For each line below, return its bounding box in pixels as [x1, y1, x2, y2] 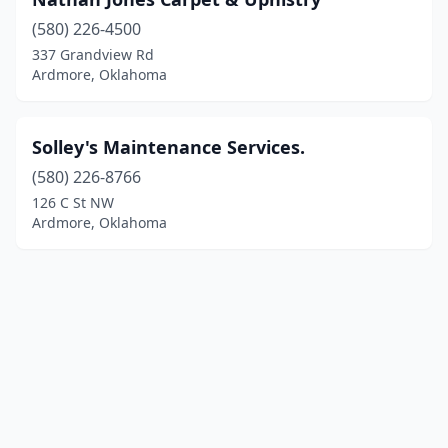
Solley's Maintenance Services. [32, 135, 305, 159]
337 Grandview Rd [32, 45, 154, 64]
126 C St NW [32, 193, 114, 212]
